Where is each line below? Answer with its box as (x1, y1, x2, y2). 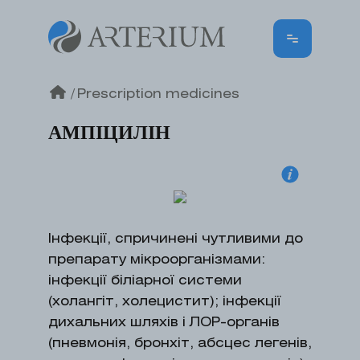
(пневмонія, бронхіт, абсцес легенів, (48, 337, 312, 350)
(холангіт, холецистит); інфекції (48, 296, 281, 308)
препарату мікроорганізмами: (48, 254, 265, 266)
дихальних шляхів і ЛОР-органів (48, 317, 280, 329)
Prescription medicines (77, 88, 239, 100)
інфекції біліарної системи (48, 275, 242, 287)
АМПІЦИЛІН (48, 122, 170, 143)
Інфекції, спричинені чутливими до (48, 233, 303, 245)
